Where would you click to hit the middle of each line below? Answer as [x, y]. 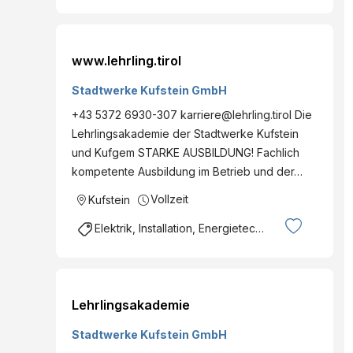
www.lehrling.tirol [126, 60]
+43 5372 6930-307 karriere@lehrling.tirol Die [192, 114]
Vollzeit [169, 199]
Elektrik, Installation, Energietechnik [175, 229]
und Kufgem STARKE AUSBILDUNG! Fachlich [186, 152]
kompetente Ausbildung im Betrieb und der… [187, 171]
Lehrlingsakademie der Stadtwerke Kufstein [185, 133]
